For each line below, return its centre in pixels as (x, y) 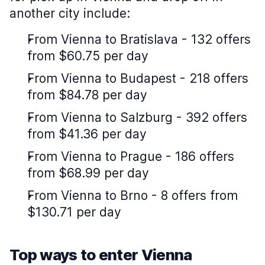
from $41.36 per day (87, 134)
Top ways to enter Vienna (101, 255)
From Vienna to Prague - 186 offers (131, 156)
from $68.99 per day (88, 173)
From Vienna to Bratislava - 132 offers (139, 39)
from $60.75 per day (88, 56)
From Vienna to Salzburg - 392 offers (137, 117)
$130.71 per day (74, 212)
